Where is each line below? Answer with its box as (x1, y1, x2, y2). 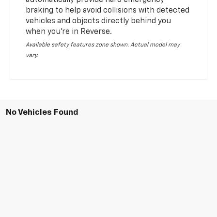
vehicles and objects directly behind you (26, 17, 171, 25)
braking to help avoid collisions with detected (26, 6, 190, 15)
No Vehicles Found (6, 108, 78, 117)
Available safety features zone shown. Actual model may (26, 42, 180, 48)
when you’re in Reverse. (26, 28, 112, 36)
